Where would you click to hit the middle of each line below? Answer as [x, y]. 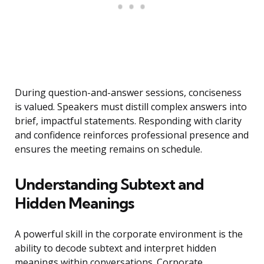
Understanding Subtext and [109, 184]
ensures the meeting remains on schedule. [108, 149]
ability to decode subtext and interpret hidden [115, 248]
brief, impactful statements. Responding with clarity [128, 121]
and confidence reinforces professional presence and [132, 135]
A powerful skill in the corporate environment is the [129, 234]
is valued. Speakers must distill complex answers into [131, 107]
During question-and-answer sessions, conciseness [128, 93]
